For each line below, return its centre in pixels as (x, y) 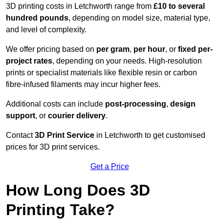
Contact (20, 135)
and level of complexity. (46, 30)
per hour (149, 49)
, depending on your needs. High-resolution (127, 61)
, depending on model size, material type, (139, 18)
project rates (29, 61)
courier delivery (77, 116)
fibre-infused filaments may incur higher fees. (83, 85)
